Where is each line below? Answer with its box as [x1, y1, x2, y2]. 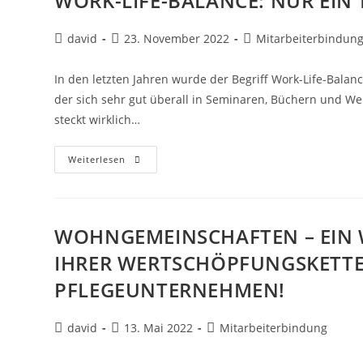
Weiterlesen [68, 152, 126, 165]
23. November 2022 [124, 30, 230, 46]
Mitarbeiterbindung [220, 319, 328, 335]
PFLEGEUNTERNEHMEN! [54, 275, 286, 303]
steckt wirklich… [54, 111, 141, 127]
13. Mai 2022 [124, 319, 194, 335]
